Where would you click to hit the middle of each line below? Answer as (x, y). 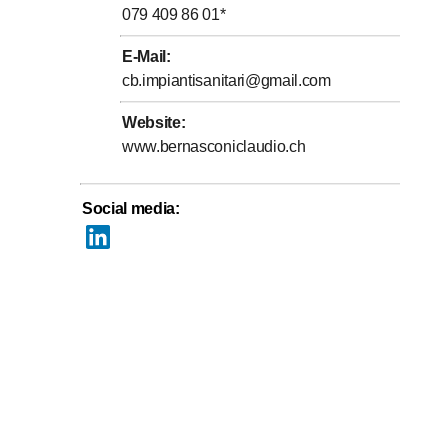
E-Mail (144, 56)
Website (151, 122)
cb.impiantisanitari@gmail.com (226, 80)
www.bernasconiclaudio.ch (214, 146)
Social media (129, 208)
